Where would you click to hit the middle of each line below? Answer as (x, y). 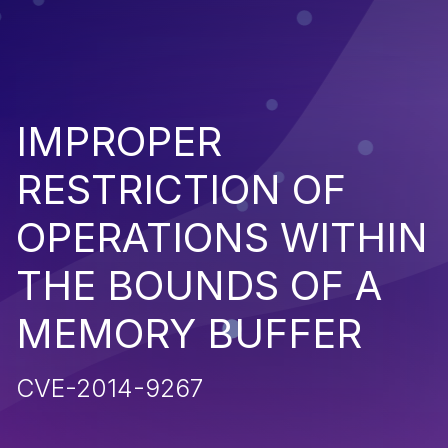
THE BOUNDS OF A (199, 285)
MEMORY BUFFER (189, 333)
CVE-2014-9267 (109, 387)
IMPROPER (119, 141)
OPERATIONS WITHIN (222, 237)
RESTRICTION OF (181, 189)
